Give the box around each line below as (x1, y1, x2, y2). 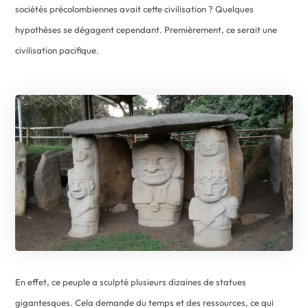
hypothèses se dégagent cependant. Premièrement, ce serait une (15, 23, 278, 35)
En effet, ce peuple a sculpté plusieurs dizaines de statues (15, 276, 247, 287)
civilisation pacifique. (15, 44, 100, 56)
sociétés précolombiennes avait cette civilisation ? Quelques (15, 3, 254, 14)
